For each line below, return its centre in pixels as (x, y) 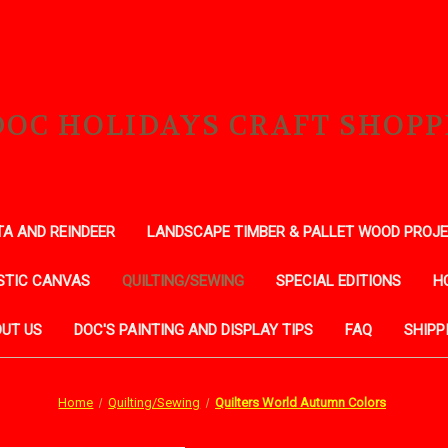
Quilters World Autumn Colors (301, 402)
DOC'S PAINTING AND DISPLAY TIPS (193, 329)
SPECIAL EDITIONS (338, 280)
